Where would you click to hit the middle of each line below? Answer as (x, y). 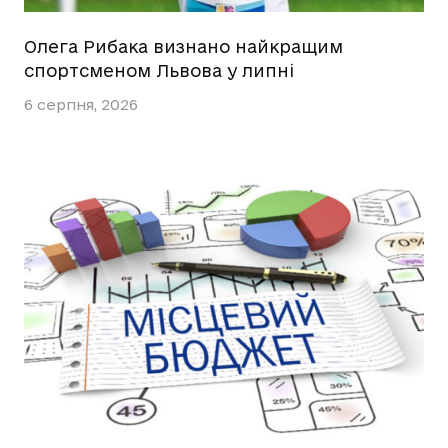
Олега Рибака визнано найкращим (183, 46)
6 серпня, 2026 (81, 105)
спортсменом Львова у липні (159, 70)
